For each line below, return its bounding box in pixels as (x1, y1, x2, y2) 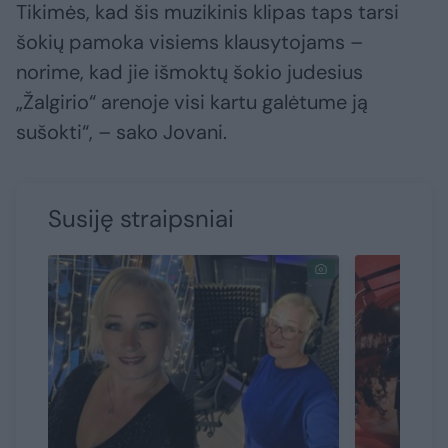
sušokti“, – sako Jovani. (16, 119, 227, 146)
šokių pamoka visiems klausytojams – (16, 29, 363, 56)
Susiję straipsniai (48, 203, 234, 235)
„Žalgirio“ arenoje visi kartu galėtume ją (16, 89, 368, 116)
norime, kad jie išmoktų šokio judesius (16, 59, 363, 86)
